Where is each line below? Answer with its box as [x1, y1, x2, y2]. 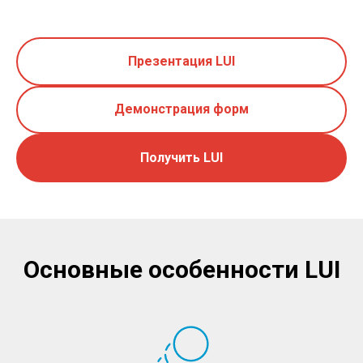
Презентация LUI [128, 53, 235, 69]
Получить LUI [140, 149, 223, 165]
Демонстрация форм [114, 101, 249, 117]
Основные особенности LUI [23, 254, 340, 284]
